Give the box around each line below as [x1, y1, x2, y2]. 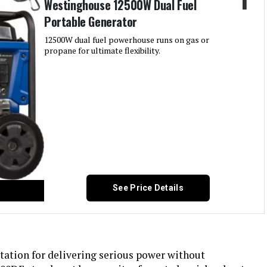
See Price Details [113, 182, 184, 193]
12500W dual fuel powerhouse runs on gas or [44, 34, 209, 45]
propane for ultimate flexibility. [44, 45, 160, 56]
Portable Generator [44, 13, 137, 30]
